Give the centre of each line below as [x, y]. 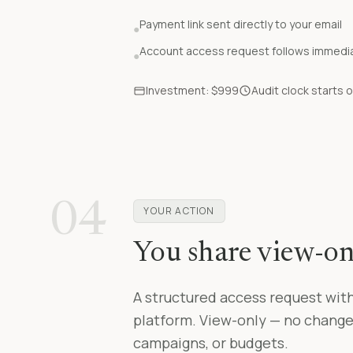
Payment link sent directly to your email [241, 24]
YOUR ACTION [179, 211]
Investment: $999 [193, 91]
